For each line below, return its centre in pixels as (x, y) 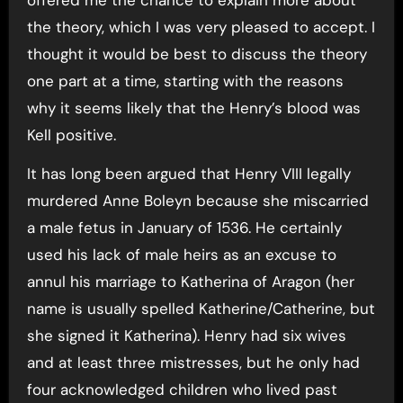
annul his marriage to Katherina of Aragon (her (190, 281)
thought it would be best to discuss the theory (197, 54)
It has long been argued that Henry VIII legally (188, 173)
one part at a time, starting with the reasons (185, 81)
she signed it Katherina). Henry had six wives (186, 335)
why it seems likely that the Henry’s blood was (193, 107)
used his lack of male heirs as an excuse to (181, 254)
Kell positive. (71, 134)
